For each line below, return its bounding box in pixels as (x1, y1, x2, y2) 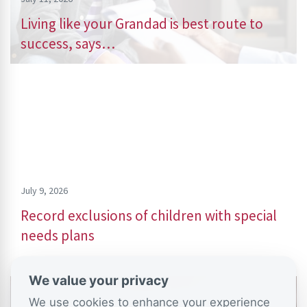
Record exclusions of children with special (21, 206, 277, 225)
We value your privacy (29, 273, 169, 288)
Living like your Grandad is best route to (21, 14, 263, 33)
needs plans (21, 225, 95, 245)
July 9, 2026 (21, 184, 68, 197)
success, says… (21, 34, 115, 53)
